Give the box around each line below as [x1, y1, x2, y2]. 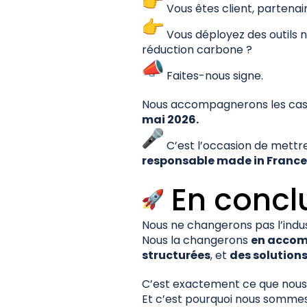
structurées [142, 247, 210, 263]
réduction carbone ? [142, 41, 252, 58]
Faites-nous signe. [164, 67, 263, 84]
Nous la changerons [142, 232, 251, 248]
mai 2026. [142, 111, 199, 127]
